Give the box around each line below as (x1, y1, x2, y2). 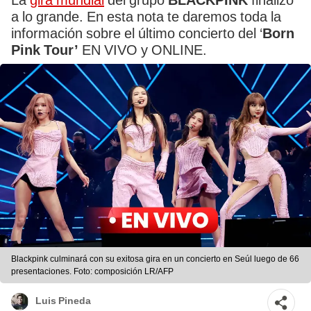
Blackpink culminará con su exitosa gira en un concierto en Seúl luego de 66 (11, 254, 299, 264)
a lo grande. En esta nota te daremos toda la (11, 8, 281, 25)
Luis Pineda (35, 295, 91, 307)
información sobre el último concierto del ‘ (11, 25, 262, 42)
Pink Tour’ (11, 42, 78, 58)
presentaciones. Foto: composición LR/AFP (11, 267, 174, 277)
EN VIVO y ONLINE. (78, 42, 207, 58)
